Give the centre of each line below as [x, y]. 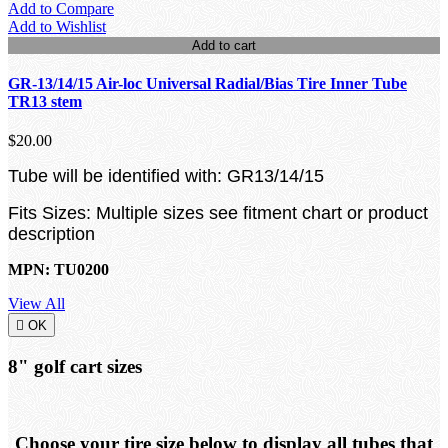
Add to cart [224, 45]
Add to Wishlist [57, 26]
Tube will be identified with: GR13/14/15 [166, 176]
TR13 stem [45, 101]
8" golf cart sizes [75, 366]
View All [36, 304]
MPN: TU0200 [58, 270]
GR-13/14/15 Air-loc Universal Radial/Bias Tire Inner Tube [207, 83]
